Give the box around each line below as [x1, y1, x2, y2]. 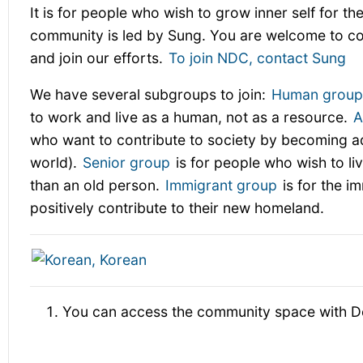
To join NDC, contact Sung [169, 49, 347, 66]
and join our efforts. [30, 49, 168, 66]
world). [30, 154, 82, 172]
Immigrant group [165, 177, 278, 194]
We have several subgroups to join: [30, 86, 271, 104]
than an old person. [30, 177, 164, 194]
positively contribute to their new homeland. [30, 199, 325, 217]
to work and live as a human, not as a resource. [30, 109, 352, 126]
